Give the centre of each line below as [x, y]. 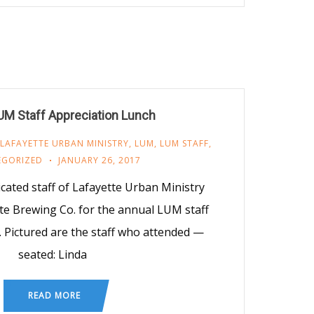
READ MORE [54, 295]
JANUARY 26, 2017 [99, 160]
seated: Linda [52, 254]
